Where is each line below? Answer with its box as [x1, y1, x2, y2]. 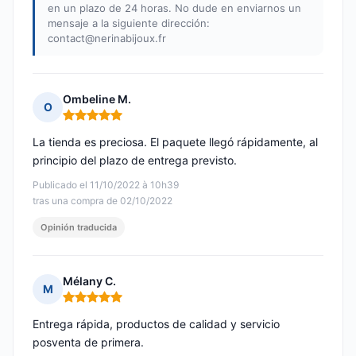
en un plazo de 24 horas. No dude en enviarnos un [48, 2, 301, 15]
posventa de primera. [33, 335, 144, 350]
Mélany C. [63, 274, 116, 288]
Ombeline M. [63, 92, 131, 106]
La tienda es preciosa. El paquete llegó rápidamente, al [33, 135, 318, 149]
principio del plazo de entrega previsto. [33, 153, 237, 168]
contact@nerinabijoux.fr [48, 32, 166, 45]
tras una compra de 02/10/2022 [33, 195, 172, 207]
